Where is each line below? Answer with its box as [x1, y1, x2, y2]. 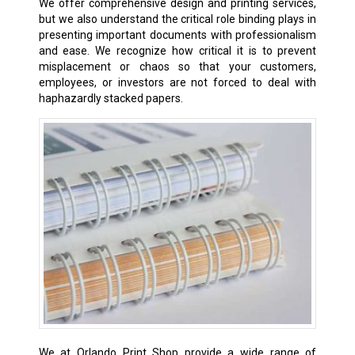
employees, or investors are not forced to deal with [38, 76, 317, 90]
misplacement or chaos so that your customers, [38, 60, 317, 74]
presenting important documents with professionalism [38, 29, 317, 42]
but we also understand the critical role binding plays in [38, 13, 317, 26]
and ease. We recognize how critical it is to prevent [38, 44, 317, 58]
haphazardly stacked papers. [38, 92, 183, 105]
